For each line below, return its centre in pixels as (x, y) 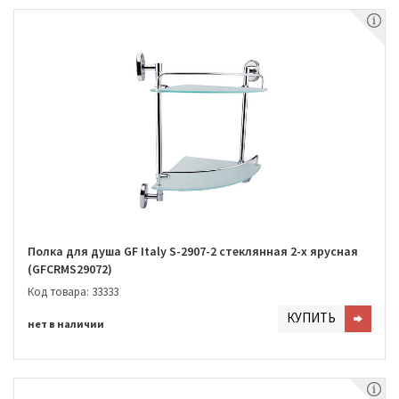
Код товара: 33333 (73, 291)
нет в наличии (66, 323)
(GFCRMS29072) (70, 269)
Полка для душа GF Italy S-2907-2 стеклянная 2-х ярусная (193, 252)
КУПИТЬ (311, 317)
